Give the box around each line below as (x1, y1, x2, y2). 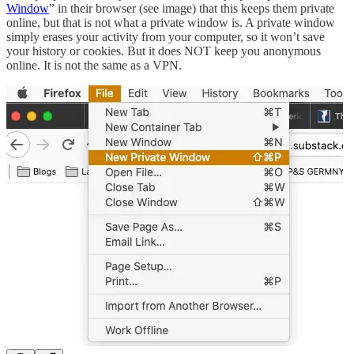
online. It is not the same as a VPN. (6, 58, 182, 73)
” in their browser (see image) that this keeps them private (49, 2, 334, 16)
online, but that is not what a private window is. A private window (6, 16, 335, 30)
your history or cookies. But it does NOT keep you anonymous (6, 44, 321, 58)
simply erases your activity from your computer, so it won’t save (6, 30, 325, 44)
